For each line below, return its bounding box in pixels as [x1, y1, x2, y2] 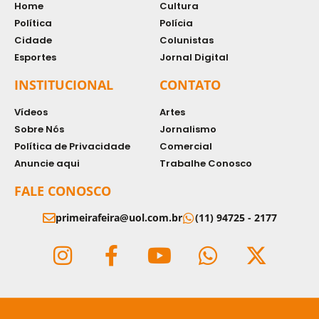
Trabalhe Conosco [159, 156, 252, 170]
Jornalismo [159, 122, 216, 136]
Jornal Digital [159, 50, 229, 64]
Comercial [159, 139, 212, 153]
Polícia [159, 16, 193, 30]
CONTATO [159, 75, 221, 93]
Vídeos [14, 105, 48, 119]
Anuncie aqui [14, 156, 80, 170]
